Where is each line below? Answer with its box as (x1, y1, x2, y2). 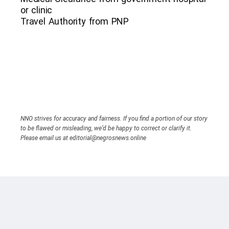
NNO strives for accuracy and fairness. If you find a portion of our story (20, 114, 208, 122)
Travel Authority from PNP (20, 15, 129, 27)
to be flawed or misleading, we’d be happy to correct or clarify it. (20, 124, 192, 132)
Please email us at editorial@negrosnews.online (20, 134, 146, 142)
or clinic (20, 4, 53, 15)
